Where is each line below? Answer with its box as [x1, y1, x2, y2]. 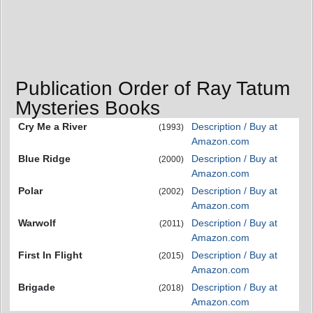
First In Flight [18, 249, 82, 261]
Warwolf [18, 217, 56, 228]
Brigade [18, 281, 55, 293]
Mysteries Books [15, 96, 160, 119]
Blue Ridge [18, 152, 71, 164]
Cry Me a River [18, 120, 87, 132]
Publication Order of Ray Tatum [15, 77, 290, 99]
